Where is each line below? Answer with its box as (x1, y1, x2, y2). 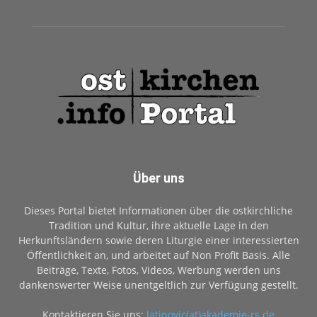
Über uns (132, 170, 185, 185)
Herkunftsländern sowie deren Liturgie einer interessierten (18, 233, 299, 247)
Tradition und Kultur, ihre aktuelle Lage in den (48, 218, 269, 232)
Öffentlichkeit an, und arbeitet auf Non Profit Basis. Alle (27, 248, 290, 262)
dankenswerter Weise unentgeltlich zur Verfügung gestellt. (18, 277, 299, 292)
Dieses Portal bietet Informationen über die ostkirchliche (24, 203, 293, 217)
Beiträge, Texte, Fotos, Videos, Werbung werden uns (36, 263, 281, 277)
